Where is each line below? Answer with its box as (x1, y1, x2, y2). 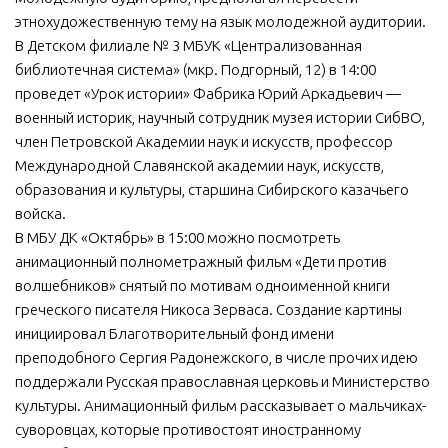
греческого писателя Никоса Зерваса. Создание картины (15, 300, 402, 318)
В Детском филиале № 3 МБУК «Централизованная (15, 36, 362, 54)
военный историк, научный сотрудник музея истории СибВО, (15, 108, 425, 126)
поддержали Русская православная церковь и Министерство (15, 372, 430, 390)
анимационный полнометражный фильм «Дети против (15, 252, 387, 270)
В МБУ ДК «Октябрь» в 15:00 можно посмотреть (15, 228, 340, 246)
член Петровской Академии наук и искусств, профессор (15, 132, 393, 150)
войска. (15, 204, 66, 222)
